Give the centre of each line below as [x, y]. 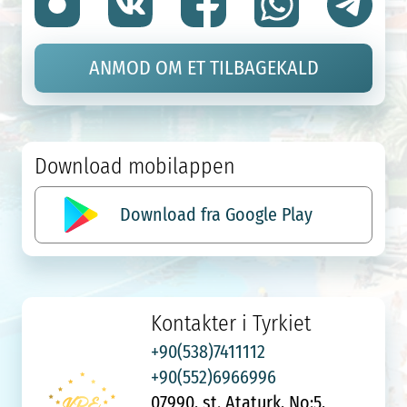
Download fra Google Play [217, 214]
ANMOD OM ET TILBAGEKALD [203, 68]
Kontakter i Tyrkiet [231, 323]
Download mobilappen [135, 166]
